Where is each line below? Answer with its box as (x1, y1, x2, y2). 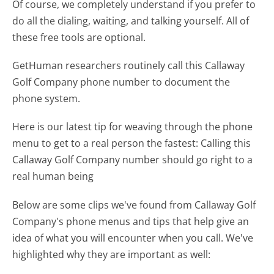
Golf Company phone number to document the (12, 75, 231, 89)
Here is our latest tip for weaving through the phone (12, 120, 253, 134)
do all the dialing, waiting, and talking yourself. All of (12, 14, 250, 28)
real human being (12, 169, 94, 183)
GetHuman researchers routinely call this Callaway (12, 59, 245, 73)
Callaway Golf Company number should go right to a (12, 153, 253, 167)
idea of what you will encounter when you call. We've (12, 231, 254, 245)
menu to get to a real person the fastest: (12, 136, 199, 150)
